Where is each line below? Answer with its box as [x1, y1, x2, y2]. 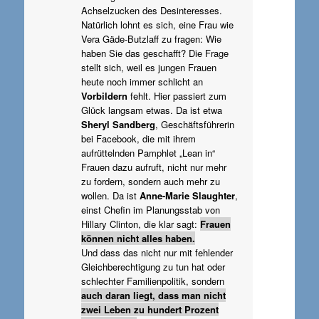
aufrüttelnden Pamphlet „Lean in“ [80, 145, 215, 159]
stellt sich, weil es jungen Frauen [80, 60, 216, 74]
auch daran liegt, [80, 288, 158, 302]
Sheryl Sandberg [80, 117, 155, 131]
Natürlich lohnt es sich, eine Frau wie [80, 17, 234, 31]
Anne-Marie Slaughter [139, 188, 235, 202]
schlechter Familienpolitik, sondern [80, 273, 224, 288]
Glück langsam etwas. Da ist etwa [80, 103, 222, 117]
